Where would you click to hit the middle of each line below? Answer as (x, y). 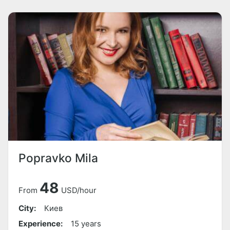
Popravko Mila (58, 158)
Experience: (41, 224)
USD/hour (79, 190)
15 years (86, 224)
